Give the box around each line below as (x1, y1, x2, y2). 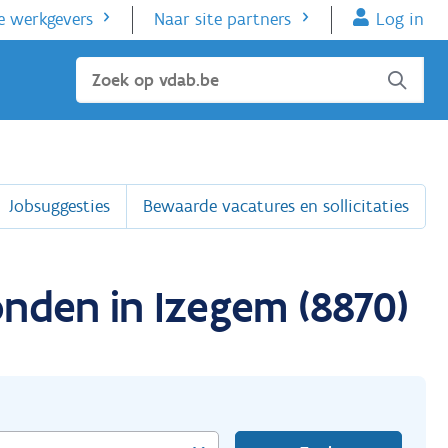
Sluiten (76, 59, 128, 81)
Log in (376, 8, 424, 31)
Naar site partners (154, 8, 292, 31)
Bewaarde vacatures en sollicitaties (143, 195, 409, 217)
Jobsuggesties (8, 195, 110, 217)
